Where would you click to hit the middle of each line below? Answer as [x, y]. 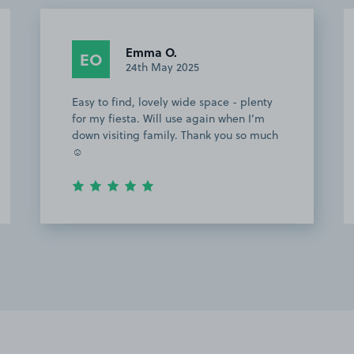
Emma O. [151, 52]
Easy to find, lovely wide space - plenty [172, 102]
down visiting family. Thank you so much [175, 136]
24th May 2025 [162, 67]
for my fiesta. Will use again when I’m [168, 119]
